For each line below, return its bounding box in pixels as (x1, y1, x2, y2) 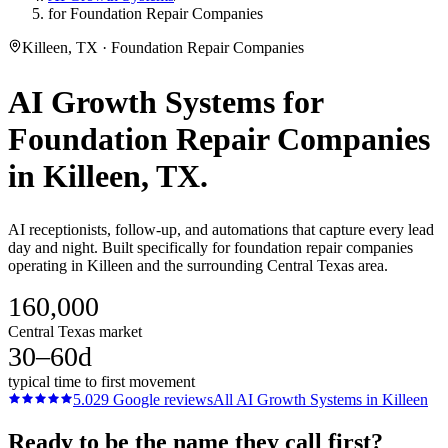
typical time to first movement (8, 373, 195, 391)
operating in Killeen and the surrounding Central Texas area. (8, 257, 388, 275)
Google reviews (109, 391, 213, 409)
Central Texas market (8, 323, 142, 341)
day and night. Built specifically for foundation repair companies (8, 239, 413, 257)
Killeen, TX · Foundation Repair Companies (22, 39, 304, 56)
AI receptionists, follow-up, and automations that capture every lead (8, 221, 434, 239)
